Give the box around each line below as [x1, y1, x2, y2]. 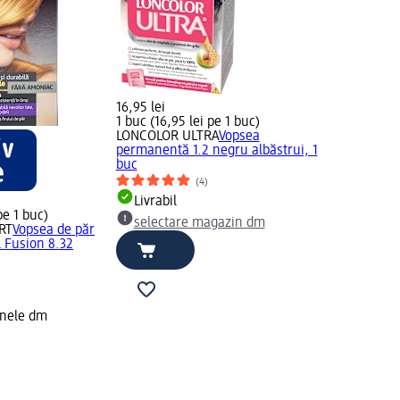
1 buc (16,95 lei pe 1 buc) [115, 115, 260, 130]
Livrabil [133, 195, 177, 210]
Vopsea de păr [12, 223, 96, 238]
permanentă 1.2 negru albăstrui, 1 [115, 144, 318, 159]
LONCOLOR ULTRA [115, 129, 219, 145]
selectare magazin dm [133, 216, 265, 231]
